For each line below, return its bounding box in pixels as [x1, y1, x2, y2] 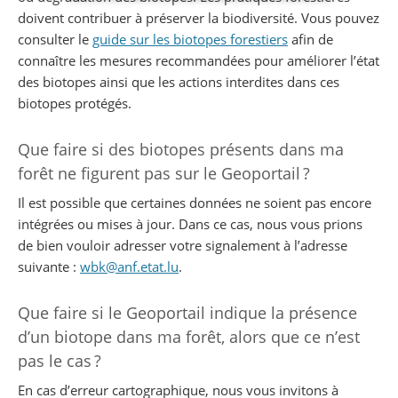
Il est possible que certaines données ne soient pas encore [18, 193, 371, 211]
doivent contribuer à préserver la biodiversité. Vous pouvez [18, 8, 379, 27]
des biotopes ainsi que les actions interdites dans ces [18, 72, 339, 91]
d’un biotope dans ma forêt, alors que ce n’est [18, 325, 360, 347]
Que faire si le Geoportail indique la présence [18, 301, 357, 323]
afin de [288, 29, 333, 48]
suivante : [18, 257, 80, 275]
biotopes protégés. [18, 93, 131, 112]
